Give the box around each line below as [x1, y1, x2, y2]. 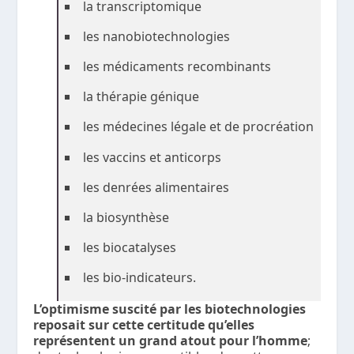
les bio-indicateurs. [83, 269, 197, 287]
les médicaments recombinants [83, 57, 272, 75]
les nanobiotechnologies [83, 27, 231, 45]
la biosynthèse [83, 208, 170, 226]
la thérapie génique [83, 88, 200, 106]
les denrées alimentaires [83, 178, 230, 196]
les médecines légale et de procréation [83, 118, 314, 136]
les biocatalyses [83, 239, 177, 257]
